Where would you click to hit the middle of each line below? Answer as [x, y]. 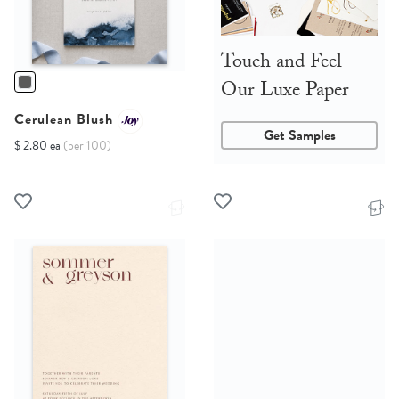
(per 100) [87, 145]
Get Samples [299, 135]
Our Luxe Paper [285, 92]
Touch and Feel [281, 64]
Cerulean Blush [66, 119]
